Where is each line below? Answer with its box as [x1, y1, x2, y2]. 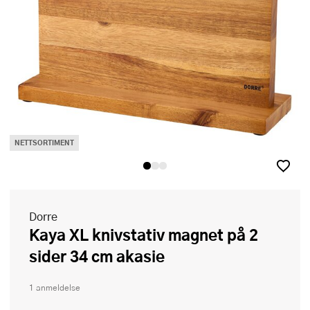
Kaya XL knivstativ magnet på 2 [29, 223, 39, 247]
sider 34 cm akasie [29, 244, 165, 268]
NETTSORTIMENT [15, 138, 74, 148]
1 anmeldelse [29, 282, 80, 294]
